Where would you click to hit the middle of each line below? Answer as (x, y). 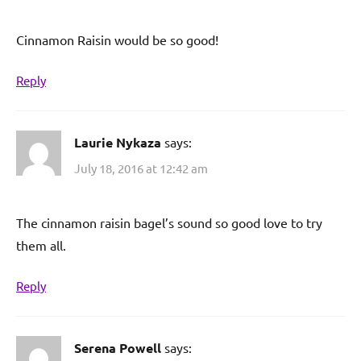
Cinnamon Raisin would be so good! (117, 40)
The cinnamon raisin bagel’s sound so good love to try (169, 222)
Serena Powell (118, 347)
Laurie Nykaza (118, 143)
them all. (41, 245)
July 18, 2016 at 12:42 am (141, 168)
